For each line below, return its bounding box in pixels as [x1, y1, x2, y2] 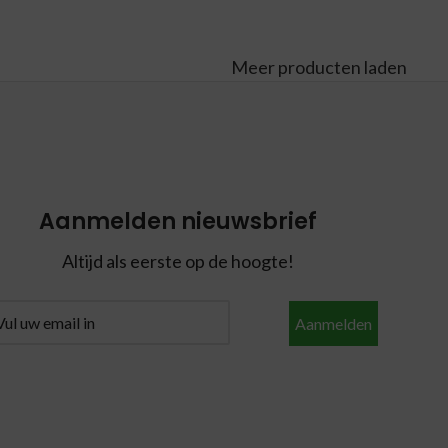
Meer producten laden [231, 56, 408, 78]
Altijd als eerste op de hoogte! [62, 250, 294, 272]
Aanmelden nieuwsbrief [39, 206, 317, 237]
